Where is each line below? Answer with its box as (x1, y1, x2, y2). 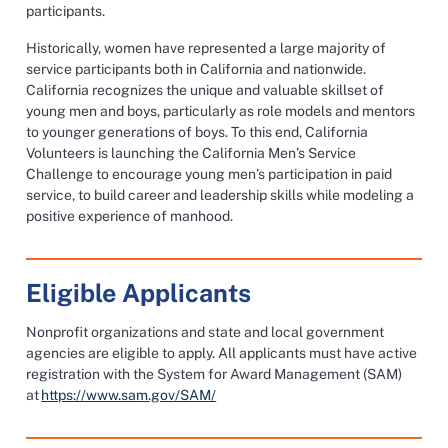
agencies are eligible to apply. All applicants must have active (26, 345, 418, 361)
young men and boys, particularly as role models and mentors (26, 103, 416, 119)
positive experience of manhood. (26, 208, 234, 224)
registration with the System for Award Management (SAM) (26, 366, 403, 382)
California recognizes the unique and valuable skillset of (26, 82, 385, 98)
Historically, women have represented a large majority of (26, 40, 387, 56)
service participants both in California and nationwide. (26, 61, 367, 77)
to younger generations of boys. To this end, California (26, 124, 369, 140)
